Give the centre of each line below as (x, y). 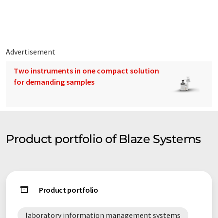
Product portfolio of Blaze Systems (103, 139)
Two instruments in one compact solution (86, 71)
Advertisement (31, 52)
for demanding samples (54, 82)
